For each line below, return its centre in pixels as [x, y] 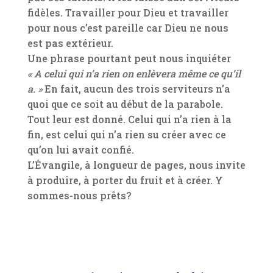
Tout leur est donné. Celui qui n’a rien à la [129, 119]
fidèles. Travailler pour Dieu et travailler [128, 13]
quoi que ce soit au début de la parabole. [125, 104]
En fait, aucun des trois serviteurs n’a [136, 89]
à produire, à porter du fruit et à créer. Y [125, 180]
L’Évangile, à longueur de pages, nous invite [136, 165]
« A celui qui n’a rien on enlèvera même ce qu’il [134, 74]
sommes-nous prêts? [79, 196]
